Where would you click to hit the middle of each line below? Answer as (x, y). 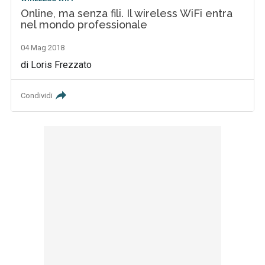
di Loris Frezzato (56, 64)
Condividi (37, 95)
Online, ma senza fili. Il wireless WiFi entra (127, 13)
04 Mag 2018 (43, 47)
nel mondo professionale (84, 24)
